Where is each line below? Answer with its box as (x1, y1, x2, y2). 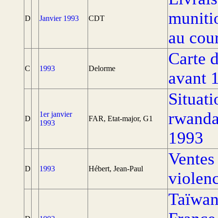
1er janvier (39, 110, 72, 118)
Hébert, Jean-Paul (89, 164, 143, 173)
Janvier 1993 (39, 14, 79, 22)
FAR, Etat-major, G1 (89, 114, 153, 123)
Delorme (89, 64, 115, 73)
